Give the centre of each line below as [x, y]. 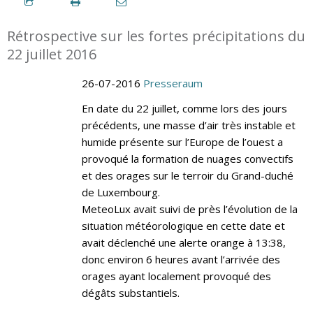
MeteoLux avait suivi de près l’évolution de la [189, 209]
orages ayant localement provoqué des [176, 276]
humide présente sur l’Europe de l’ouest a [182, 141]
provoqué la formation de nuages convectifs [187, 158]
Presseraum [173, 83]
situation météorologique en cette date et [183, 225]
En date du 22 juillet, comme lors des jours [184, 108]
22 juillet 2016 [52, 54]
